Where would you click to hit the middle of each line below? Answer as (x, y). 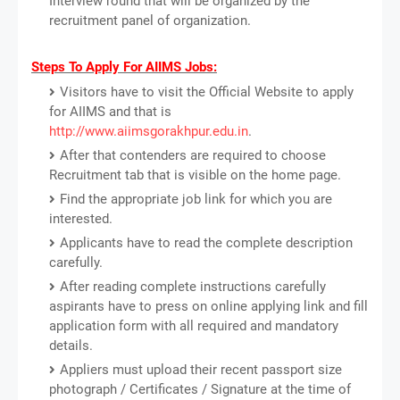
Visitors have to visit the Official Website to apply (207, 92)
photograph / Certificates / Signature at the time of (200, 389)
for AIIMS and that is (110, 111)
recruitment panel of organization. (150, 20)
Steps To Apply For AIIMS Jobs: (124, 67)
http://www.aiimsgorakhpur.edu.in (149, 131)
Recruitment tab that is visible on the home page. (195, 175)
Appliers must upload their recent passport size (201, 369)
